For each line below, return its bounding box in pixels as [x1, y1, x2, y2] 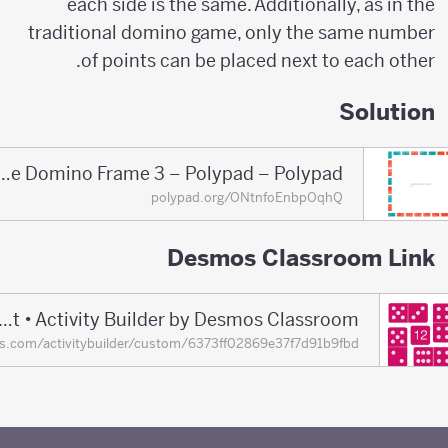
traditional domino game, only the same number [39, 21, 446, 45]
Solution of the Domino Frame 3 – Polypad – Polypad [7, 162, 23, 186]
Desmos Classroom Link [178, 242, 446, 272]
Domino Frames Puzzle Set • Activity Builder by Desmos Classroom [9, 308, 25, 332]
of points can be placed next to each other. [92, 49, 446, 73]
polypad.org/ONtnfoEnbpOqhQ [162, 189, 355, 207]
